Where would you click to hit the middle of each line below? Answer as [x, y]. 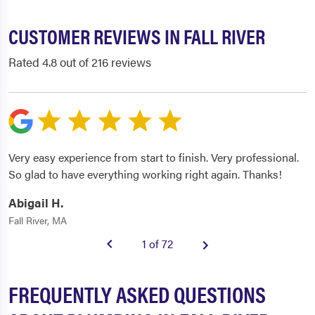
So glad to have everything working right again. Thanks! [145, 174]
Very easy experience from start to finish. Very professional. [154, 157]
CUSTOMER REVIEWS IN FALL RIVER [137, 36]
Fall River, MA [38, 220]
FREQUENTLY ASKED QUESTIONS [137, 294]
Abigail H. [36, 203]
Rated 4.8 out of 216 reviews [80, 62]
